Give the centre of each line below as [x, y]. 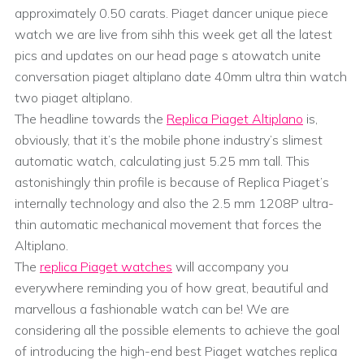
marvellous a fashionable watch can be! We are [152, 309]
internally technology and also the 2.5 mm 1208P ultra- [174, 204]
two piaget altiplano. [74, 98]
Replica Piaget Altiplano [235, 119]
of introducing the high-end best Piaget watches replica [176, 351]
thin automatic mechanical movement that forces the [168, 225]
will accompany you [230, 267]
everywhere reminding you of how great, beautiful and [171, 288]
